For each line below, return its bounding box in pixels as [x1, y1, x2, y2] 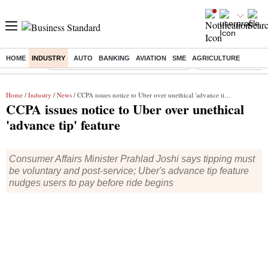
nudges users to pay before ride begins [9, 178, 173, 188]
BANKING [99, 54, 130, 62]
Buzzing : [6, 58, 44, 68]
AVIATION [136, 54, 166, 62]
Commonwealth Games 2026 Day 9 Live [51, 59, 187, 67]
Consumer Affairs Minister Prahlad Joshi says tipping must [9, 154, 255, 164]
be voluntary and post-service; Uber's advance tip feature [9, 166, 249, 176]
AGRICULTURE [192, 54, 240, 62]
